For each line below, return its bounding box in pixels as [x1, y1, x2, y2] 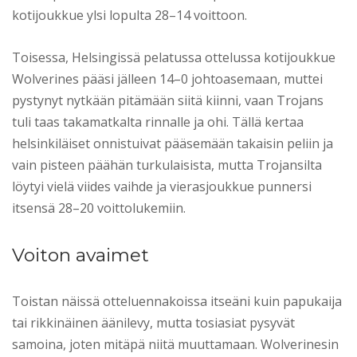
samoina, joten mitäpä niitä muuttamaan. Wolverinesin [12, 335, 339, 353]
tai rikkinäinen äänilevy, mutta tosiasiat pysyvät [12, 313, 295, 331]
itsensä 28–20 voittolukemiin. [12, 198, 186, 217]
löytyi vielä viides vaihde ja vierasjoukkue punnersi [12, 177, 312, 195]
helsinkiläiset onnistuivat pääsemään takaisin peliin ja [12, 134, 333, 152]
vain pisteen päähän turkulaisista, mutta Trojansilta [12, 155, 322, 174]
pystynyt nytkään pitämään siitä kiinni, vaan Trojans [12, 91, 324, 109]
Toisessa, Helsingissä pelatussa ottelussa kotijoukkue [12, 48, 335, 66]
